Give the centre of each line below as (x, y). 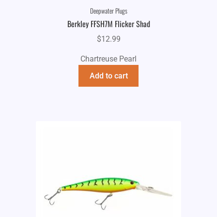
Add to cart (108, 76)
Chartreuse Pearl (108, 59)
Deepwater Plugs (108, 11)
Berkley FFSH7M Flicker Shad (108, 24)
